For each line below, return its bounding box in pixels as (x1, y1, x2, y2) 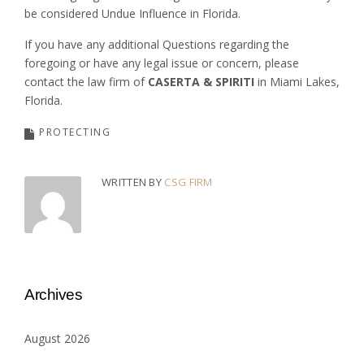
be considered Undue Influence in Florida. (24, 5, 240, 21)
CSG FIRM (164, 174, 213, 189)
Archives (24, 285, 82, 303)
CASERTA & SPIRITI (148, 73, 254, 89)
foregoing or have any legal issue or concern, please (24, 54, 299, 71)
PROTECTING (39, 124, 110, 139)
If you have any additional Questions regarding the (24, 36, 289, 52)
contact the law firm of (24, 73, 148, 89)
